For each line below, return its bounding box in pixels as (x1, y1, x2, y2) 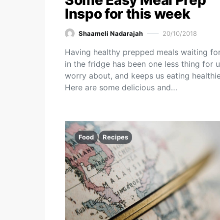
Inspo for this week (65, 5, 191, 22)
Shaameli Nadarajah (79, 29, 143, 37)
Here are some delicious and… (65, 82, 177, 92)
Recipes (103, 133, 128, 141)
